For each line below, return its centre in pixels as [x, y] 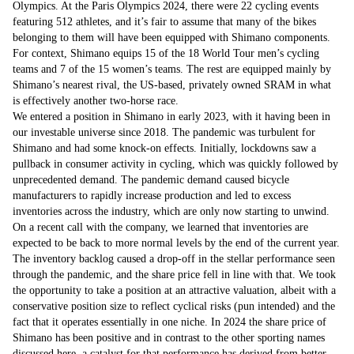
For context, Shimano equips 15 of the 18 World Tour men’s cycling [166, 53]
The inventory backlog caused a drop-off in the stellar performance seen [174, 259]
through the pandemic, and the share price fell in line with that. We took [174, 275]
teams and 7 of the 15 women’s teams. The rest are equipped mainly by [172, 69]
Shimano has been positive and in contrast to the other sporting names [169, 338]
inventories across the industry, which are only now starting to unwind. [171, 211]
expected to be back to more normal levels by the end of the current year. [176, 243]
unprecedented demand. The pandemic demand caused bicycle [151, 180]
